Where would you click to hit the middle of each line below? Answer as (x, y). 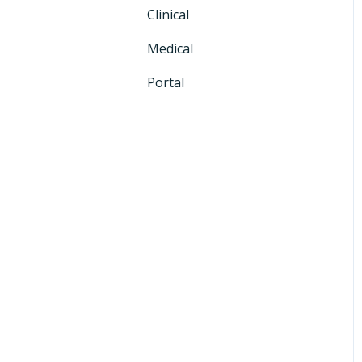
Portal (166, 82)
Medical (170, 48)
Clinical (168, 14)
